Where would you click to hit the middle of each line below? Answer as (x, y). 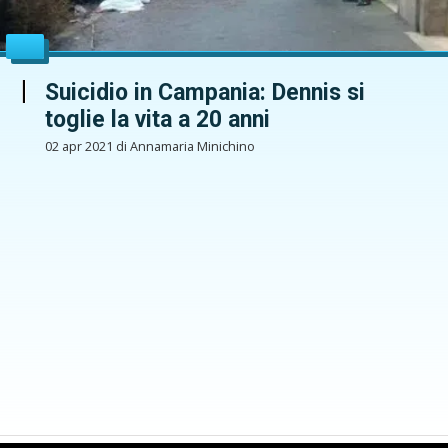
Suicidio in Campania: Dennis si (204, 93)
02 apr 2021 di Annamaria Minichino (149, 146)
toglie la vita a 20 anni (157, 120)
